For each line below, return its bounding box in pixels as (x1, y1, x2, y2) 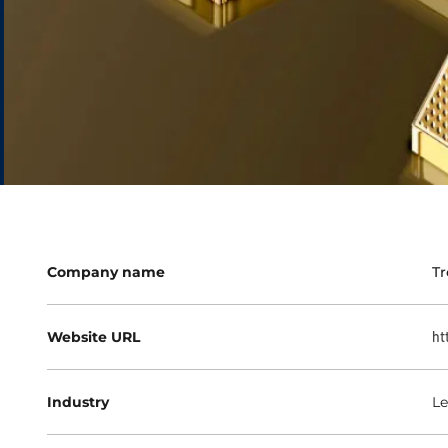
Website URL (46, 328, 140, 347)
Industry (46, 393, 109, 412)
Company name (46, 263, 165, 282)
